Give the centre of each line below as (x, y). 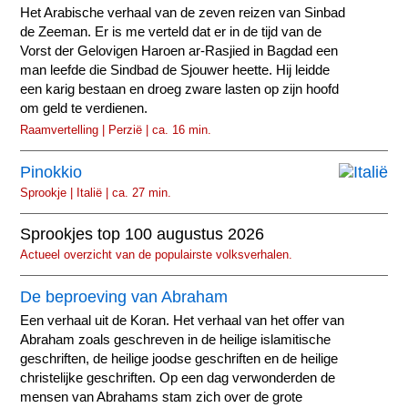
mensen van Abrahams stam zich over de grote (162, 397)
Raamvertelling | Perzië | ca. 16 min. (116, 130)
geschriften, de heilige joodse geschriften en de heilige (179, 358)
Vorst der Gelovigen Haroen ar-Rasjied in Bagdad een (179, 51)
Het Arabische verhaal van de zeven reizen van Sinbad (183, 13)
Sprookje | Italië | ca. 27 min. (96, 192)
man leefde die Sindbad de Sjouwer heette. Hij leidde (175, 71)
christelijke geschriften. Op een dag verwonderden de (178, 377)
